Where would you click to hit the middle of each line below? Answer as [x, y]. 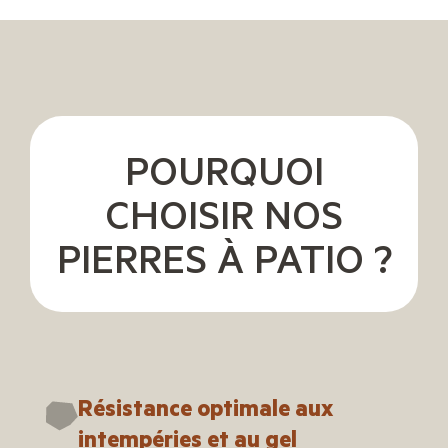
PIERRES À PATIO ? [224, 258]
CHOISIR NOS [224, 214]
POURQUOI [224, 170]
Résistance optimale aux [205, 408]
